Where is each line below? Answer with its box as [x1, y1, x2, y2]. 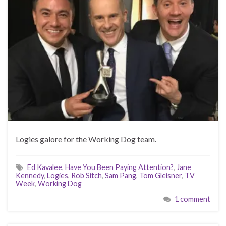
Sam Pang [105, 171, 136, 180]
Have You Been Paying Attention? [65, 163, 174, 172]
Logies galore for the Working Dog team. [16, 134, 156, 144]
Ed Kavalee [27, 163, 62, 172]
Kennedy [16, 171, 44, 180]
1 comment [175, 195, 210, 203]
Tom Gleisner [139, 171, 182, 180]
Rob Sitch [71, 171, 102, 180]
